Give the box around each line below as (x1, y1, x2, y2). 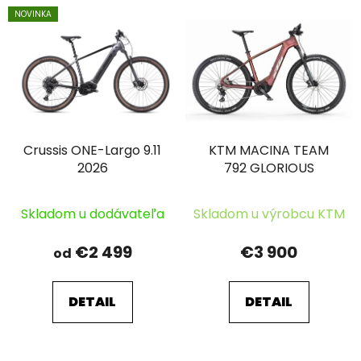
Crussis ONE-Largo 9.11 (23, 140, 161, 160)
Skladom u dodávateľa (20, 204, 164, 223)
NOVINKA (15, 8, 52, 21)
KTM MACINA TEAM (209, 140, 329, 160)
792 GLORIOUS (223, 158, 314, 177)
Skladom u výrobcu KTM (193, 204, 345, 223)
